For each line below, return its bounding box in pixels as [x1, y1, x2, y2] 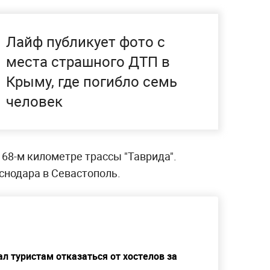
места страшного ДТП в [6, 51, 170, 71]
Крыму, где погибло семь [6, 71, 177, 91]
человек [6, 91, 63, 111]
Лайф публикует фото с [6, 31, 165, 51]
